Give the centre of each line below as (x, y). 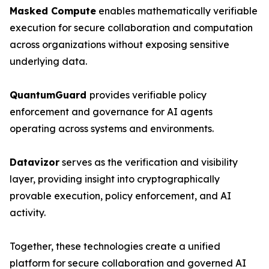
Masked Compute (53, 11)
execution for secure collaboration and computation (131, 27)
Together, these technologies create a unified (115, 246)
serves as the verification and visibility (149, 162)
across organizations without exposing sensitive (119, 44)
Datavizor (35, 162)
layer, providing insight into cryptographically (115, 179)
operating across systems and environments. (112, 128)
